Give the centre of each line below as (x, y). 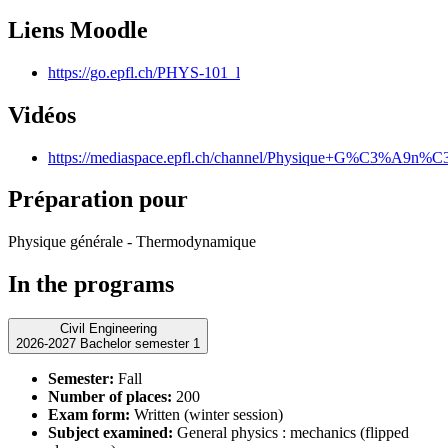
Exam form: (89, 415)
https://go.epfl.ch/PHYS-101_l (144, 72)
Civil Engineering (108, 329)
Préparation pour (98, 199)
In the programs (91, 284)
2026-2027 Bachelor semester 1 (140, 344)
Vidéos (42, 114)
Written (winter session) (206, 415)
